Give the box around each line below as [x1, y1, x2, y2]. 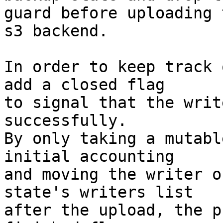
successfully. [4, 111, 127, 130]
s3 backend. [4, 22, 108, 40]
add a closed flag [4, 76, 165, 94]
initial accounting [4, 147, 174, 166]
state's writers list [4, 183, 193, 202]
